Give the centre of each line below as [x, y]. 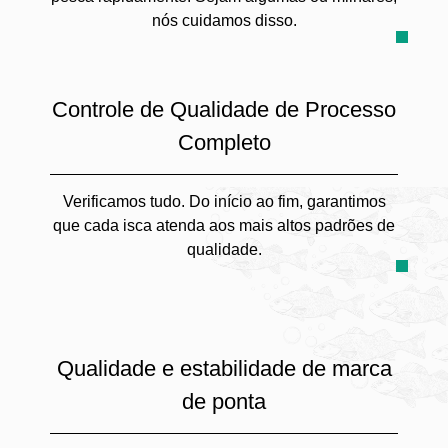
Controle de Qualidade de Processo [224, 109]
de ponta [224, 401]
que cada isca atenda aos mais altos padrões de [224, 225]
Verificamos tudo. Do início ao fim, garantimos [224, 201]
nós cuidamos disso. [224, 20]
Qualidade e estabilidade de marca [224, 368]
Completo [224, 142]
